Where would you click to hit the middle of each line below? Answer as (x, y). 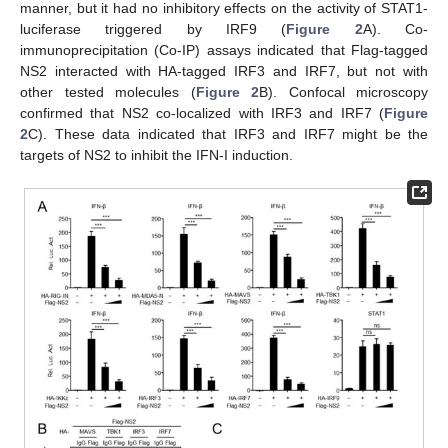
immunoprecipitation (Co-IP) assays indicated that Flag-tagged (224, 50)
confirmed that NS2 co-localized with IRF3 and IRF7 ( (202, 113)
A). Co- (395, 29)
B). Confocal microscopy (343, 92)
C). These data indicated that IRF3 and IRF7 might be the (228, 134)
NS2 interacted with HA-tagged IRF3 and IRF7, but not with (224, 71)
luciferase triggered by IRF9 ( (153, 29)
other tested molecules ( (108, 92)
